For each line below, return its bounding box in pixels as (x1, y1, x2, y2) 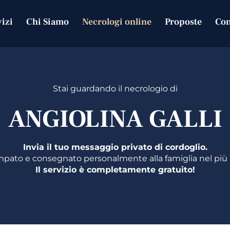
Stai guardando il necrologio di (52, 83, 178, 93)
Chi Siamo (26, 16, 69, 28)
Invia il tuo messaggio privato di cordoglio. (23, 142, 207, 152)
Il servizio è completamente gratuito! (35, 164, 195, 175)
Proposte (164, 16, 202, 28)
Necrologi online (82, 16, 151, 28)
